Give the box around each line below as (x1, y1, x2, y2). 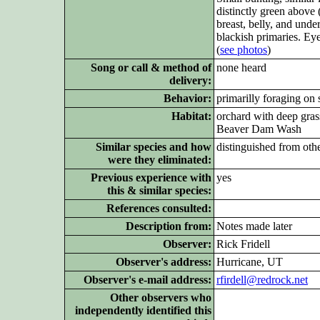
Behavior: (164, 92, 211, 104)
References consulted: (106, 202, 211, 214)
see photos (220, 44, 267, 56)
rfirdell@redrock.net (216, 274, 308, 286)
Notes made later (216, 220, 292, 232)
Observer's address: (116, 256, 211, 268)
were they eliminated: (108, 154, 211, 166)
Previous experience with (91, 171, 211, 184)
